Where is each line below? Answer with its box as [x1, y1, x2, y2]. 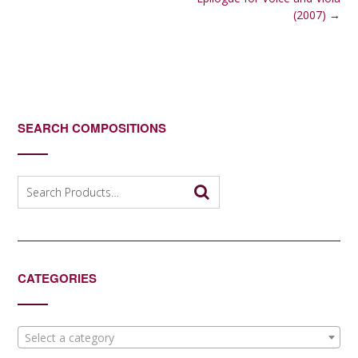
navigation [17, 6, 70, 22]
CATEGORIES [18, 268, 97, 287]
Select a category [25, 330, 114, 346]
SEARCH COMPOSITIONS [18, 118, 166, 137]
